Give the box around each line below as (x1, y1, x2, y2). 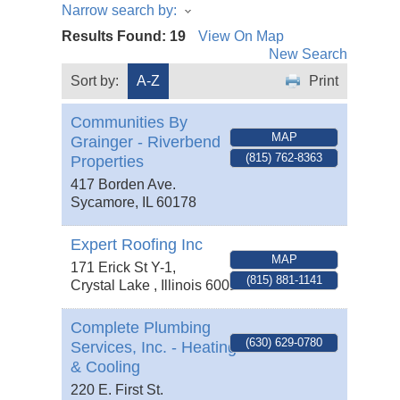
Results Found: (62, 29, 170, 45)
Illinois (161, 278, 205, 294)
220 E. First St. (71, 382, 163, 398)
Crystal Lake (71, 278, 154, 294)
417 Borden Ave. (71, 177, 176, 193)
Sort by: (71, 73, 119, 89)
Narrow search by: (62, 3, 177, 19)
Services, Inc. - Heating (71, 338, 237, 357)
